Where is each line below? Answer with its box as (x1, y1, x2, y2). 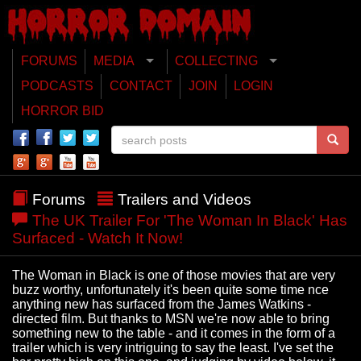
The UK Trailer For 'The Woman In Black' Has (28, 212, 347, 230)
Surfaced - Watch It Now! (12, 230, 183, 247)
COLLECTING (175, 54, 259, 68)
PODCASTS (20, 79, 93, 93)
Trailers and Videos (118, 191, 251, 209)
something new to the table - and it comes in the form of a (12, 326, 335, 341)
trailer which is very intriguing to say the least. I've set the (12, 341, 334, 355)
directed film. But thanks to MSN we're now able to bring (12, 312, 330, 326)
